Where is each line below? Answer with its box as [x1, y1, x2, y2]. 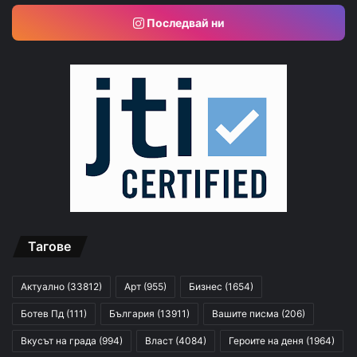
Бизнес [189, 280, 222, 293]
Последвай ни [143, 16, 225, 30]
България [109, 308, 155, 320]
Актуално [21, 280, 65, 293]
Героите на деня [229, 335, 304, 347]
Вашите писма [212, 308, 279, 320]
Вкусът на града [21, 335, 96, 347]
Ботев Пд [21, 308, 64, 320]
